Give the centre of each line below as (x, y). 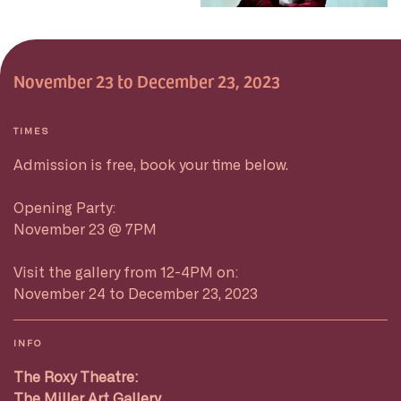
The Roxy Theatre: (76, 376)
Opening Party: (64, 207)
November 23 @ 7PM (85, 229)
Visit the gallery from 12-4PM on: (126, 272)
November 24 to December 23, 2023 (136, 293)
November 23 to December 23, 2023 (147, 81)
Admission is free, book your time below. (151, 164)
